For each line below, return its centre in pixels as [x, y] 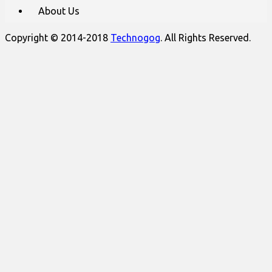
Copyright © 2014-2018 [58, 37]
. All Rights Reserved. [206, 37]
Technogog [135, 37]
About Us [59, 11]
